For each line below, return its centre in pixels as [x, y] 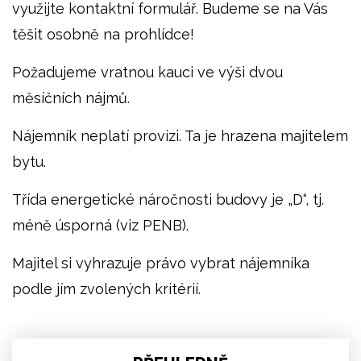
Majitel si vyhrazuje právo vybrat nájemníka [161, 263]
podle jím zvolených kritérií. [106, 288]
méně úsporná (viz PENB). [100, 225]
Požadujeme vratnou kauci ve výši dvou [147, 72]
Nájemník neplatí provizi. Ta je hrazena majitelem [180, 135]
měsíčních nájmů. [71, 98]
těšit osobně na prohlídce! [103, 34]
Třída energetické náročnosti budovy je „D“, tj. [168, 199]
